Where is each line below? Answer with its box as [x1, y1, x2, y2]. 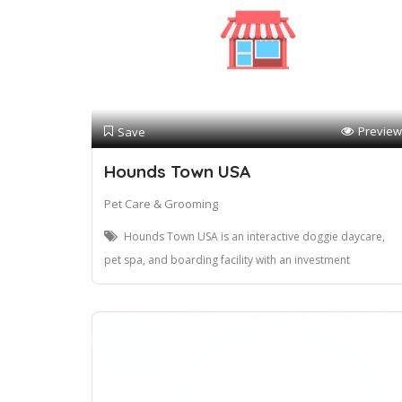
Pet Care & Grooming [104, 196, 218, 213]
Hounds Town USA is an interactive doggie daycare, [124, 229, 385, 245]
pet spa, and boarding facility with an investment [104, 252, 350, 268]
